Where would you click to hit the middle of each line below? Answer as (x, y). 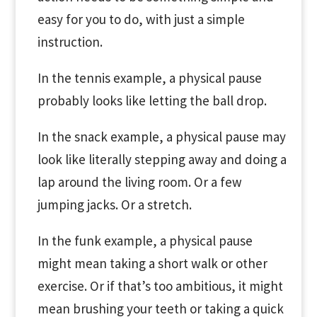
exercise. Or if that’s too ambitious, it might (160, 286)
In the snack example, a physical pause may (161, 137)
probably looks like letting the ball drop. (152, 100)
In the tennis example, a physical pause (149, 78)
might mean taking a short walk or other (152, 263)
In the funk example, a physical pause (145, 241)
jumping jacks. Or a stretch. (114, 204)
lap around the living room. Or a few (139, 182)
